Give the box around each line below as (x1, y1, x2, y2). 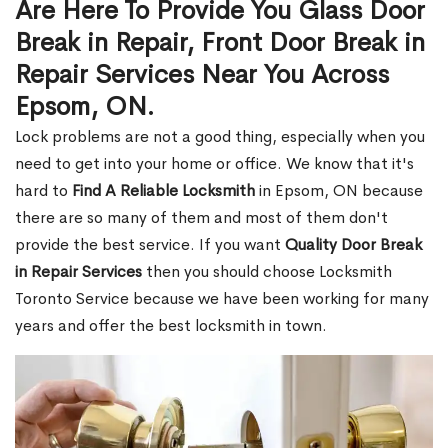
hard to (15, 180, 72, 201)
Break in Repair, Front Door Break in (15, 26, 425, 59)
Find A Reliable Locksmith (72, 180, 255, 201)
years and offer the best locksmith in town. (15, 315, 327, 336)
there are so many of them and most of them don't (15, 207, 388, 228)
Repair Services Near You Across (15, 58, 389, 91)
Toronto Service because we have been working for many (15, 288, 429, 309)
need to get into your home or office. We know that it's (15, 153, 414, 174)
